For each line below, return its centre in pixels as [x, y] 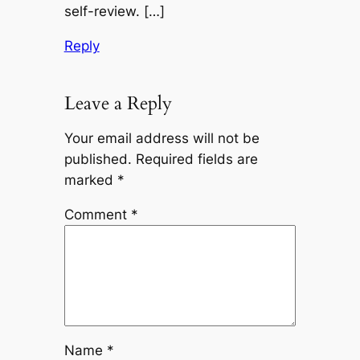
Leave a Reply [118, 104]
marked [90, 180]
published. [98, 159]
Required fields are [196, 159]
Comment [97, 214]
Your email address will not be [162, 138]
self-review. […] [114, 11]
